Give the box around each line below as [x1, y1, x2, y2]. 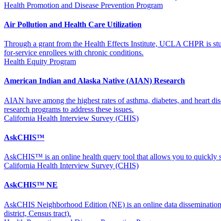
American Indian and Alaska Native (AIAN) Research [4, 76, 185, 85]
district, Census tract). [4, 209, 71, 218]
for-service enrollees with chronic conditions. [4, 48, 144, 57]
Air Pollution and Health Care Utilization [4, 20, 142, 29]
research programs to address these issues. [4, 105, 134, 113]
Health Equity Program [4, 57, 76, 66]
